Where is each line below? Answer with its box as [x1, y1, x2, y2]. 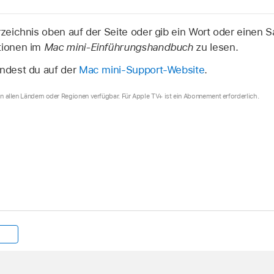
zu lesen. [193, 40, 239, 53]
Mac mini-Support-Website [78, 63, 205, 76]
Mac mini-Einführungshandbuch [43, 40, 193, 53]
